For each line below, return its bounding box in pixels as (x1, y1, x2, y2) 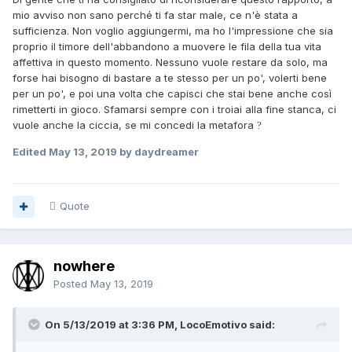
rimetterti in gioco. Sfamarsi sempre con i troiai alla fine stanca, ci (13, 103, 336, 116)
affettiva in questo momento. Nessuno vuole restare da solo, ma (13, 56, 328, 69)
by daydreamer (117, 145, 199, 159)
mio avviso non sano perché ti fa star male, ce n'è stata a (13, 9, 298, 22)
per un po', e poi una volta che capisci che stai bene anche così (13, 87, 332, 101)
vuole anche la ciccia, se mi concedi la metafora (13, 119, 257, 132)
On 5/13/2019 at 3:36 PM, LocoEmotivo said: (45, 318, 275, 332)
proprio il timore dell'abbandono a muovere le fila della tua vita (13, 40, 321, 53)
